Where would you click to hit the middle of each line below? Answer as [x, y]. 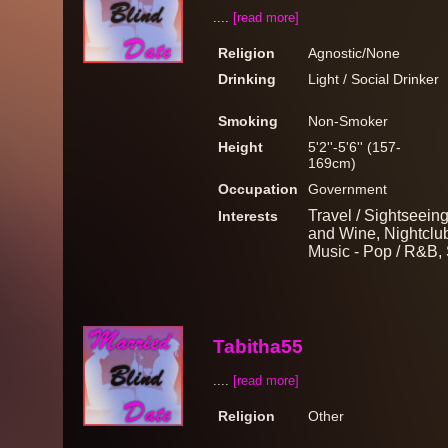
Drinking [247, 79]
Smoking [248, 121]
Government [347, 189]
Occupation [258, 189]
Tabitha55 [258, 346]
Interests [248, 216]
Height [240, 147]
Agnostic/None [354, 53]
